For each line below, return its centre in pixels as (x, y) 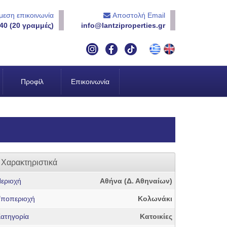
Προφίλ (32, 81)
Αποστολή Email (138, 15)
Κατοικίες (156, 217)
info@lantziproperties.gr (123, 25)
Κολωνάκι (155, 199)
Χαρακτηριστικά (29, 163)
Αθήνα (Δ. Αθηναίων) (136, 181)
